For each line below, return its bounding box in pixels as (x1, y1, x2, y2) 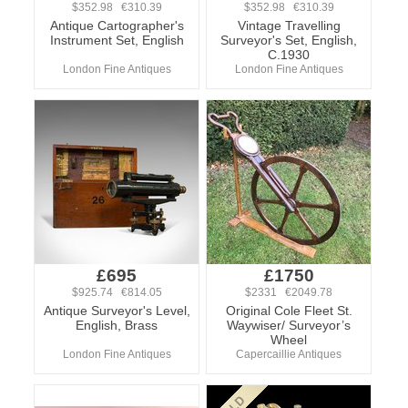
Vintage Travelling (237, 18, 341, 33)
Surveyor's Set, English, (220, 33, 357, 47)
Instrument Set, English (49, 33, 184, 47)
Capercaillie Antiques (236, 348, 342, 361)
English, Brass (76, 318, 158, 332)
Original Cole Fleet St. (225, 303, 352, 318)
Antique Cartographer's (49, 18, 184, 33)
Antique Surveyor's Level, (43, 303, 190, 318)
